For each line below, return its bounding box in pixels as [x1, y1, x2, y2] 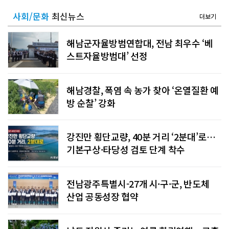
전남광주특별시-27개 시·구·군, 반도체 [66, 176, 210, 190]
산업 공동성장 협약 [66, 189, 139, 203]
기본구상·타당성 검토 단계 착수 [66, 143, 186, 156]
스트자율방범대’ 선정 [66, 49, 148, 63]
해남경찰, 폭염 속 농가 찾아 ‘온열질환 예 [66, 83, 219, 97]
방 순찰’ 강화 [66, 96, 116, 109]
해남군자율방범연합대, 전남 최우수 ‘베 [66, 36, 213, 50]
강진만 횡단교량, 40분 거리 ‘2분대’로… [66, 130, 216, 144]
